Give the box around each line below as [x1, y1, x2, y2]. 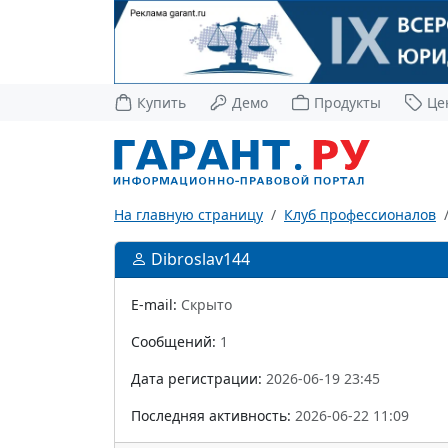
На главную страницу [114, 204, 263, 224]
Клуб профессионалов [284, 204, 436, 224]
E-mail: [131, 294, 181, 314]
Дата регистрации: [131, 368, 266, 388]
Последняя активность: [131, 405, 295, 425]
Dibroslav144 [151, 247, 250, 270]
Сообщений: [131, 331, 220, 351]
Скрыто [181, 294, 232, 314]
